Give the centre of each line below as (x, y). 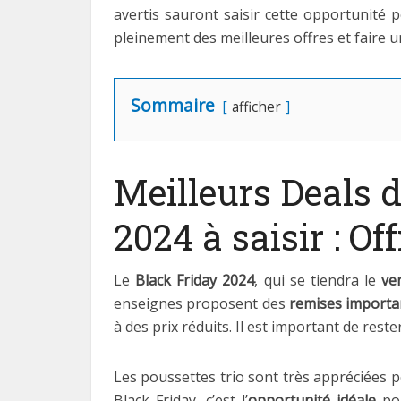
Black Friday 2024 (195, 280)
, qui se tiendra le (318, 280)
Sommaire (173, 105)
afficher (256, 107)
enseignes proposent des (201, 303)
